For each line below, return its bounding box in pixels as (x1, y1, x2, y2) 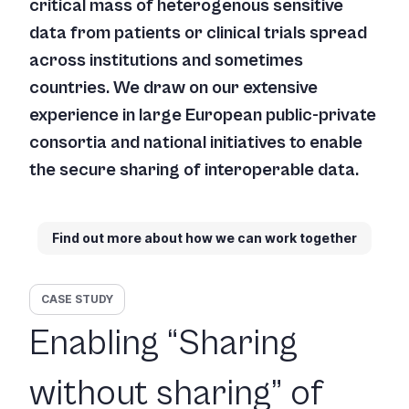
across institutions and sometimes (29, 50, 303, 71)
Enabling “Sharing (29, 322, 298, 365)
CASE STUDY (41, 292, 113, 307)
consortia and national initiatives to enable (29, 132, 362, 153)
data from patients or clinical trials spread (29, 23, 367, 44)
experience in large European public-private (29, 105, 376, 126)
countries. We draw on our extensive (29, 78, 318, 99)
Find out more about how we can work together (52, 230, 357, 246)
